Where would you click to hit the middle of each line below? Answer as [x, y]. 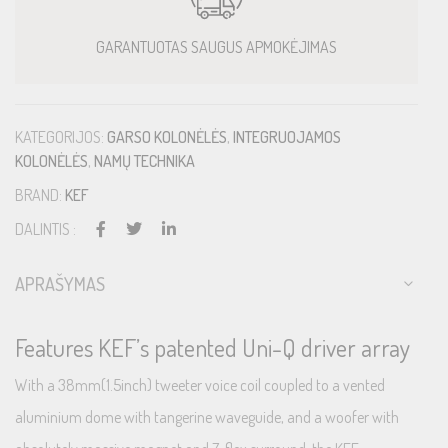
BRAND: [40, 195]
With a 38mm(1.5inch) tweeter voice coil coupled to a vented [200, 384]
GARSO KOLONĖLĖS [167, 137]
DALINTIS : [45, 229]
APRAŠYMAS [60, 284]
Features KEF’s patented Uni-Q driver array [212, 347]
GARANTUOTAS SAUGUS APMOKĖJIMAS [216, 47]
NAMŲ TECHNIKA [144, 161]
